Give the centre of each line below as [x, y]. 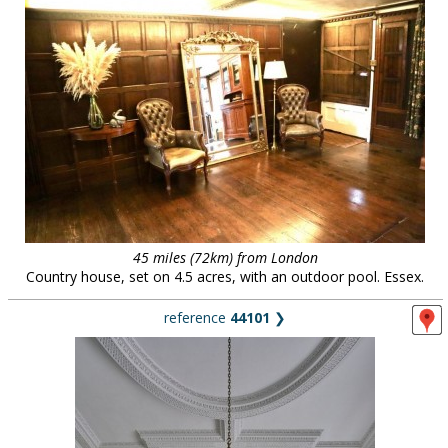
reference [197, 317]
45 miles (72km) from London [225, 257]
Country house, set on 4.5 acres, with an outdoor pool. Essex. [225, 276]
